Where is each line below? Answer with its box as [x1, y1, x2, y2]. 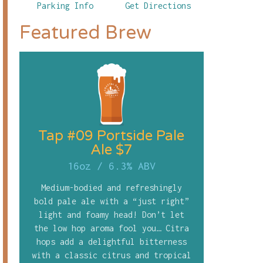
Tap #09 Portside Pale [38, 127, 185, 145]
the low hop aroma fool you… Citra [33, 223, 189, 234]
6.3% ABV [108, 160, 156, 173]
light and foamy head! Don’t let [38, 210, 184, 220]
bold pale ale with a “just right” [33, 196, 189, 207]
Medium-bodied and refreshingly [41, 183, 182, 193]
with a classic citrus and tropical [31, 250, 191, 261]
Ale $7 [90, 141, 133, 159]
